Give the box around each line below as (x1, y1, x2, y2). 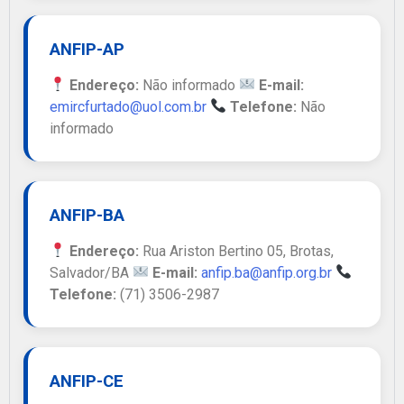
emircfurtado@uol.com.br (50, 97, 207, 115)
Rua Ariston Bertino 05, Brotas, (139, 242, 335, 260)
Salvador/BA (50, 263, 133, 281)
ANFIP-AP (50, 39, 124, 60)
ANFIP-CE (50, 371, 124, 391)
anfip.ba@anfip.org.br (201, 263, 333, 281)
